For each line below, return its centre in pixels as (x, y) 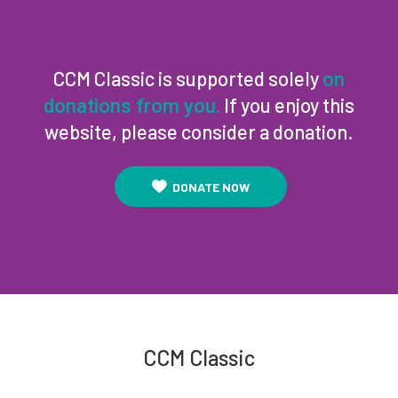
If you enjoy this (287, 105)
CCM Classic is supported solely (188, 78)
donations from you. (132, 106)
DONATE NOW (211, 187)
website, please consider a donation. (199, 131)
